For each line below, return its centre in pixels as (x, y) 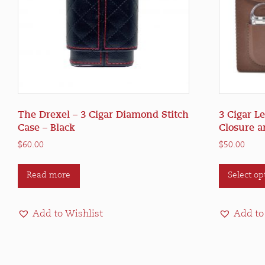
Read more (49, 176)
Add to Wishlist (68, 214)
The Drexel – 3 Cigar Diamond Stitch (103, 114)
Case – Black (46, 127)
